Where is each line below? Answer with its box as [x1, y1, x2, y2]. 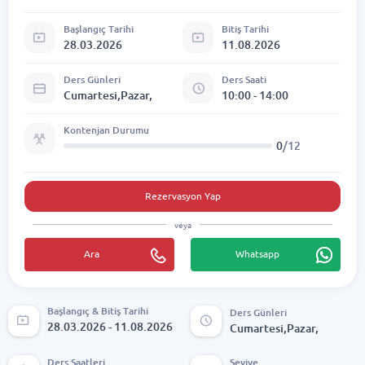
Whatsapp [235, 248, 279, 259]
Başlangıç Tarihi [63, 24, 134, 35]
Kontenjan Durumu [63, 125, 149, 136]
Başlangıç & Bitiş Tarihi [46, 305, 148, 316]
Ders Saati [222, 74, 266, 86]
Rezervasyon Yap [144, 191, 221, 202]
